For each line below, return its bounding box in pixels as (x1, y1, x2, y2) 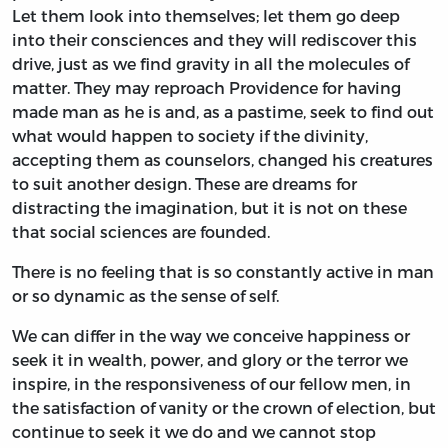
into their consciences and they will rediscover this (12, 30, 417, 50)
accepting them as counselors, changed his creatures (12, 150, 433, 170)
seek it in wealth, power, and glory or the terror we (12, 350, 408, 370)
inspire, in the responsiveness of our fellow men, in (12, 374, 411, 394)
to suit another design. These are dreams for (12, 174, 357, 194)
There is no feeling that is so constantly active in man (12, 262, 434, 282)
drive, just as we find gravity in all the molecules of (12, 54, 409, 74)
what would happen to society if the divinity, (12, 126, 368, 146)
